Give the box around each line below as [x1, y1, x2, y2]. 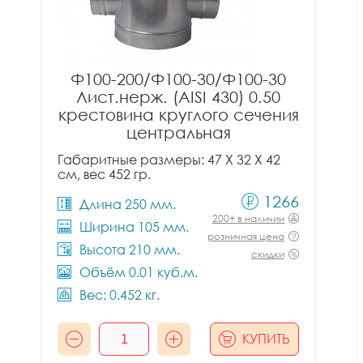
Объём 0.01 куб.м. [79, 264, 198, 280]
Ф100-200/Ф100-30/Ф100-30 [70, 69, 286, 88]
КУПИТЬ [242, 331, 290, 347]
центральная [126, 122, 231, 142]
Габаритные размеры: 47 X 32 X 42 [58, 152, 280, 168]
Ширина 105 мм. [79, 219, 189, 235]
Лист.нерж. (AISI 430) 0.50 [76, 87, 280, 106]
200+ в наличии [212, 212, 284, 224]
